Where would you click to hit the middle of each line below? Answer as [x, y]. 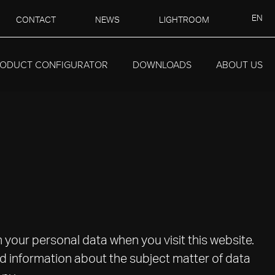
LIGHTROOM [184, 20]
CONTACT [36, 20]
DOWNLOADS [162, 64]
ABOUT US [239, 64]
